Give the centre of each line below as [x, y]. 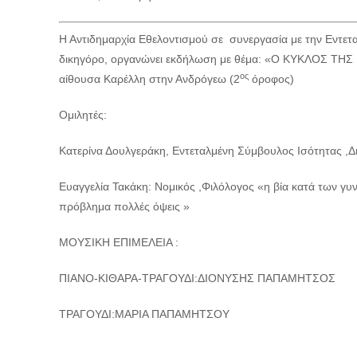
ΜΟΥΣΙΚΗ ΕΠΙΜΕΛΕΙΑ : [119, 242]
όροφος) [271, 78]
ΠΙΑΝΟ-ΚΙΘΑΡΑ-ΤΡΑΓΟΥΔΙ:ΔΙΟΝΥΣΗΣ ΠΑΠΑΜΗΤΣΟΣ [197, 278]
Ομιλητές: [83, 114]
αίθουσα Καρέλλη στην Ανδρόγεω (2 [149, 78]
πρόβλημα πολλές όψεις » [124, 206]
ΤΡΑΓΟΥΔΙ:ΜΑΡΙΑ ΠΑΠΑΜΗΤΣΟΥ [144, 314]
